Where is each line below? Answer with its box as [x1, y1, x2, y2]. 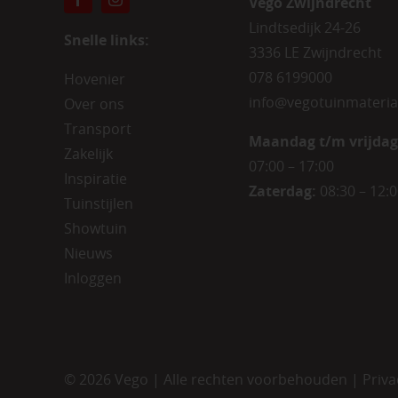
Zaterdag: [248, 181, 320, 201]
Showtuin [63, 218, 127, 238]
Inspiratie [63, 168, 127, 188]
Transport [63, 118, 131, 139]
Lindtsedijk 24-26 [248, 18, 361, 37]
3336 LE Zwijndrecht [248, 43, 382, 62]
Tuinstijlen [63, 193, 133, 213]
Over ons [63, 93, 124, 114]
